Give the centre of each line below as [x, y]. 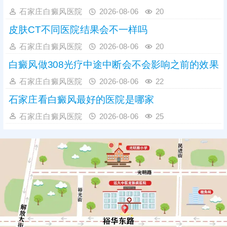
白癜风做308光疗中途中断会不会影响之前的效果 [114, 65]
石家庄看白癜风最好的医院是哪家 [81, 99]
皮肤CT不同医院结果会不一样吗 [78, 30]
